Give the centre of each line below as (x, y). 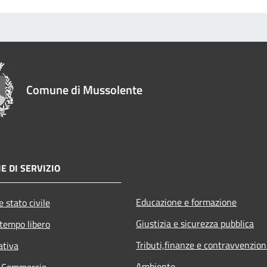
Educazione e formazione (186, 202)
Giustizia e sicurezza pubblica (195, 224)
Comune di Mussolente (84, 90)
